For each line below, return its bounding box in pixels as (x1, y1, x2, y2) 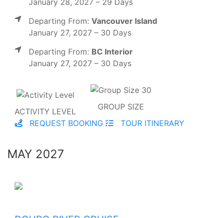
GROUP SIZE (98, 102, 144, 112)
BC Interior (91, 46, 133, 56)
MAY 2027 (7, 147, 64, 162)
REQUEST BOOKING (27, 118, 103, 128)
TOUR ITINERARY (118, 118, 184, 128)
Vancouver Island (91, 16, 157, 26)
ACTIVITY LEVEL (15, 107, 76, 117)
